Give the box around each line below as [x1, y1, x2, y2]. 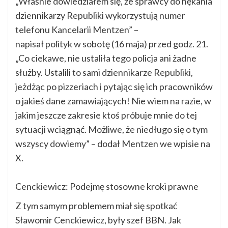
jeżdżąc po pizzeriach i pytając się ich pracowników [15, 81, 213, 93]
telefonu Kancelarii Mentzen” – [15, 24, 138, 36]
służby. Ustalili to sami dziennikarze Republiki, [15, 67, 193, 78]
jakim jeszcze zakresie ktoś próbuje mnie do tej [15, 109, 197, 121]
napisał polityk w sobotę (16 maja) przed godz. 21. [15, 38, 208, 50]
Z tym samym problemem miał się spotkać [15, 200, 177, 212]
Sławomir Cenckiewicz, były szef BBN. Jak [15, 214, 181, 226]
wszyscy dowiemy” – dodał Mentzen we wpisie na [15, 138, 210, 150]
